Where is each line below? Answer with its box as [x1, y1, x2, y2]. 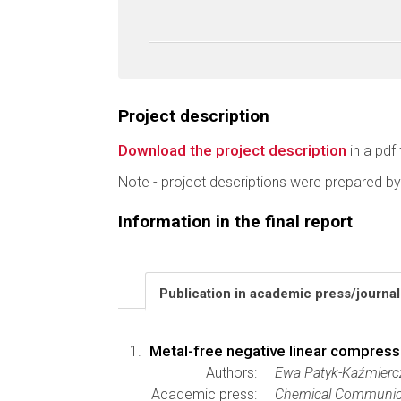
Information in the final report [118, 211, 353, 232]
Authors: [206, 364, 257, 381]
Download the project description [118, 141, 346, 159]
